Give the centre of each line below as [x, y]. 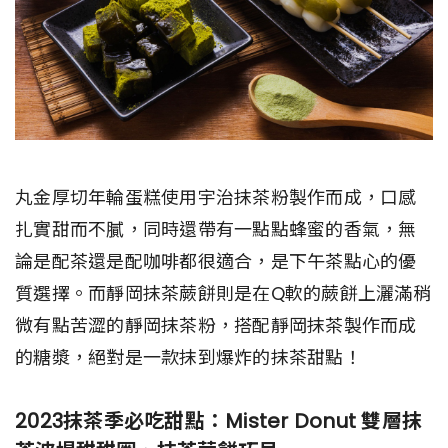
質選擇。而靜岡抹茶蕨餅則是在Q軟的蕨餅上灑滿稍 [223, 294]
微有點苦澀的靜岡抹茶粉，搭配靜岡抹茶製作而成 [216, 326]
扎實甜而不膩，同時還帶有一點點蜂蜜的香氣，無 [216, 230]
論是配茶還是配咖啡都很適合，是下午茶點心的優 [216, 262]
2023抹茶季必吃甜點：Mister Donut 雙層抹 [218, 421]
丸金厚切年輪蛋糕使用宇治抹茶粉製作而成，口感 [216, 198]
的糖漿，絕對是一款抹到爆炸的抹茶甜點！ [188, 358]
